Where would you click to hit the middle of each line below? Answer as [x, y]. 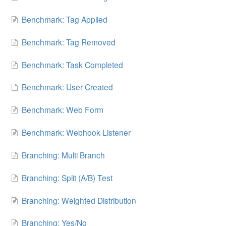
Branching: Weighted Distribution [79, 200]
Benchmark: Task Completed [72, 64]
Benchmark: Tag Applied [65, 19]
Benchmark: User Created [67, 87]
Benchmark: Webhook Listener [76, 132]
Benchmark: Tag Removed [69, 42]
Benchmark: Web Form [63, 110]
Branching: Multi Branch [63, 155]
